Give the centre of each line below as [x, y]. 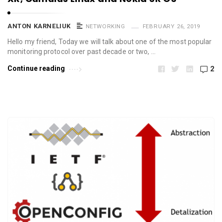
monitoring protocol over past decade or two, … [82, 52]
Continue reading [36, 69]
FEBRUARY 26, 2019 [171, 27]
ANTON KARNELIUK [39, 26]
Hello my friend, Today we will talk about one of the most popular [110, 42]
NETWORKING [105, 27]
